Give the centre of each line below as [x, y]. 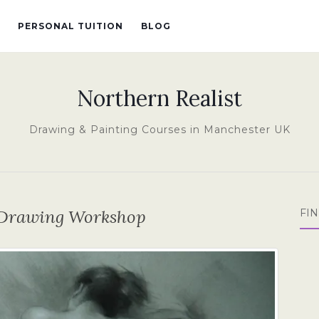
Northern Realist [159, 98]
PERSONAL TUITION [70, 26]
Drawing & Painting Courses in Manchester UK [159, 130]
